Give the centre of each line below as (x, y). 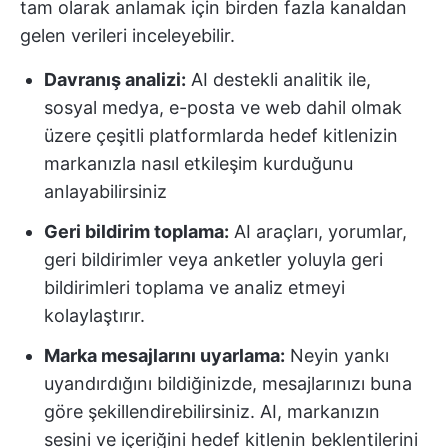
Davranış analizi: (115, 79)
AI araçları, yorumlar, (318, 231)
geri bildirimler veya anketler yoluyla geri (213, 259)
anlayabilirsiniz (105, 191)
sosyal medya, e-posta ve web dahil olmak (223, 107)
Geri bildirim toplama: (136, 231)
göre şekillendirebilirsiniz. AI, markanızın (212, 411)
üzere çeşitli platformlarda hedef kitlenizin (221, 135)
